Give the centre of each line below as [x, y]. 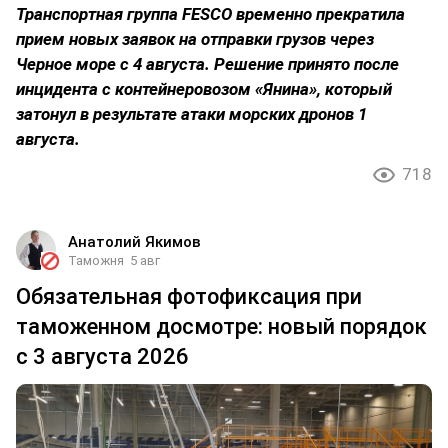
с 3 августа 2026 [102, 356]
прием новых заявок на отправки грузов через [195, 38]
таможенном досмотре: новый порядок [221, 326]
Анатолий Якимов [134, 241]
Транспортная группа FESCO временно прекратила [210, 13]
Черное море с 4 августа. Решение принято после [207, 63]
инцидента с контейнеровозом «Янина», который [204, 88]
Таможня [96, 260]
